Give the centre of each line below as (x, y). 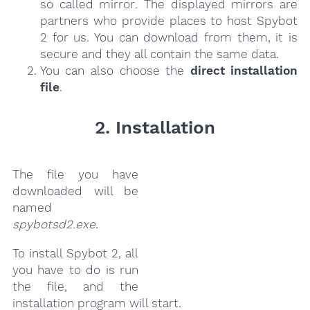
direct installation (244, 71)
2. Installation (155, 128)
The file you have (75, 175)
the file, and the (75, 286)
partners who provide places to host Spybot (169, 21)
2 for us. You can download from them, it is (169, 38)
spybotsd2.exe (54, 225)
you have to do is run (75, 270)
